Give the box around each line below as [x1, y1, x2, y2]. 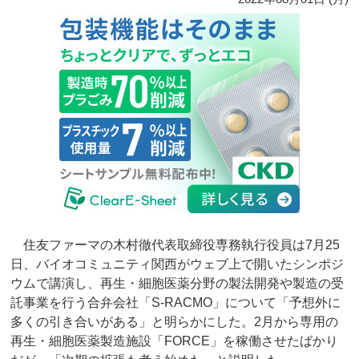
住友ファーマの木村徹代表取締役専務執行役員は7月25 [10, 238, 341, 252]
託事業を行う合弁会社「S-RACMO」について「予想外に [10, 296, 341, 310]
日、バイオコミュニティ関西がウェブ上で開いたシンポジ [10, 257, 345, 272]
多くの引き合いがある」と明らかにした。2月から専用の [10, 315, 339, 329]
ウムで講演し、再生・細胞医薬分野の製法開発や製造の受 [10, 276, 345, 291]
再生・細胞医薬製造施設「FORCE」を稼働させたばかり [10, 334, 339, 349]
